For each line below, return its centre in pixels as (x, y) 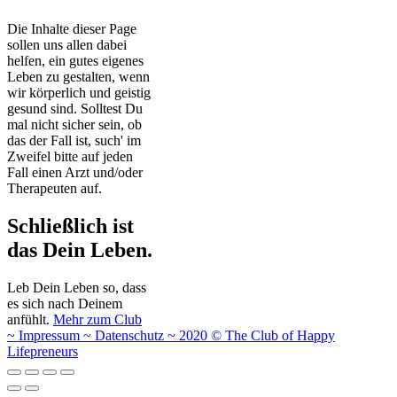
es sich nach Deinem (65, 303)
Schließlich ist (70, 226)
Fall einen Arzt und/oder (75, 173)
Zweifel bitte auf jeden (70, 157)
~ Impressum (45, 335)
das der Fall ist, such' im (74, 141)
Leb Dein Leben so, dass (77, 287)
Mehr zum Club (97, 319)
